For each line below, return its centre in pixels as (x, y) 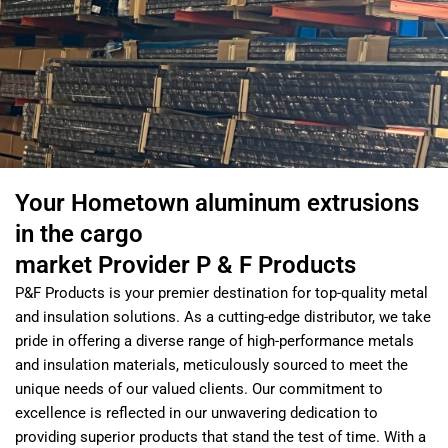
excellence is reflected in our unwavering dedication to (196, 412)
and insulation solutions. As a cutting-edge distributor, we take (223, 316)
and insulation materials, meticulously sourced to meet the (211, 364)
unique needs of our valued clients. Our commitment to (199, 388)
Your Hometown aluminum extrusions (217, 202)
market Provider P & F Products (185, 264)
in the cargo (79, 233)
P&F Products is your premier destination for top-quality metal (221, 292)
